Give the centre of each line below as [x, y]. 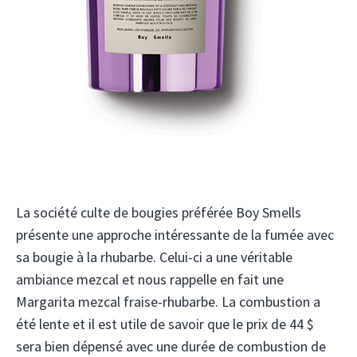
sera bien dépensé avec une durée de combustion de [171, 346]
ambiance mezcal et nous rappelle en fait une [150, 279]
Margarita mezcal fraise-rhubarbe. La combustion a [168, 302]
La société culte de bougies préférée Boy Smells [159, 212]
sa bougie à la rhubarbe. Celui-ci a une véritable [154, 257]
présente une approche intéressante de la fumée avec [175, 235]
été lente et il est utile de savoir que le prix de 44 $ [165, 324]
